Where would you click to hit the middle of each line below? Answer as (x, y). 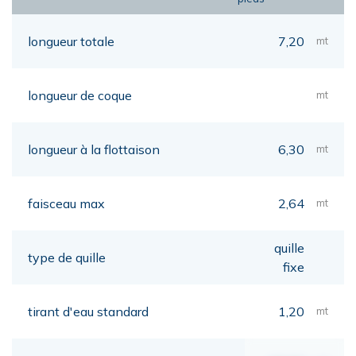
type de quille (67, 257)
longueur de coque (80, 95)
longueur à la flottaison (94, 149)
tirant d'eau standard (88, 311)
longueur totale (71, 41)
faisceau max (66, 203)
